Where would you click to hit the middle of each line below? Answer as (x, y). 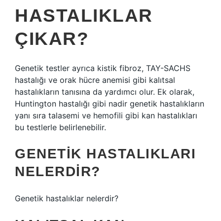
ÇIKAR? (52, 39)
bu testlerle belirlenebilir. (60, 127)
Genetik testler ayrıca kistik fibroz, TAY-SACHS (103, 68)
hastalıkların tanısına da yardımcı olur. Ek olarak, (105, 92)
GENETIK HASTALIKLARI (105, 154)
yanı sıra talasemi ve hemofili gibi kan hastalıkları (106, 115)
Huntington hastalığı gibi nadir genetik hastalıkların (110, 104)
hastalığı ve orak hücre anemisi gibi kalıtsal (95, 80)
